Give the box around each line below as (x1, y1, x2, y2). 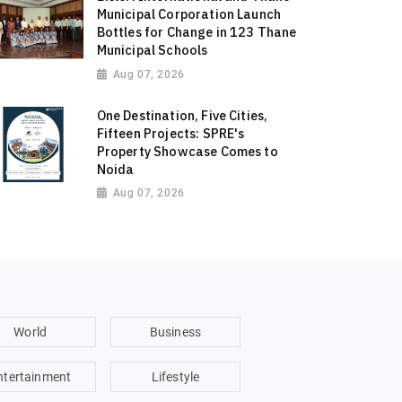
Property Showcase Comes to (96, 143, 278, 161)
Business (149, 324, 202, 339)
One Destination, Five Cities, (96, 107, 268, 125)
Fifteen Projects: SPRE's (96, 125, 245, 143)
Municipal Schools (96, 41, 208, 59)
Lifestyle (151, 369, 200, 384)
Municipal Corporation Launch (96, 5, 282, 23)
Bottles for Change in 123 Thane (96, 23, 297, 41)
